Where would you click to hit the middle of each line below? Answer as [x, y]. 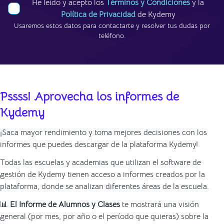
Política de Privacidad [98, 15]
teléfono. [112, 36]
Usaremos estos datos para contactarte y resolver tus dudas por [112, 26]
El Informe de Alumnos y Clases [65, 205]
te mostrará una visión [159, 205]
